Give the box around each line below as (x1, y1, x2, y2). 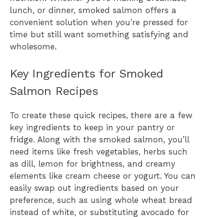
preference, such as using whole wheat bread (10, 195, 192, 205)
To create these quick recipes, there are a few (10, 110, 192, 121)
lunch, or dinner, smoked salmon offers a (10, 5, 176, 15)
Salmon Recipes (10, 84, 98, 98)
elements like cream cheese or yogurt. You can (10, 171, 196, 181)
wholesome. (10, 41, 57, 51)
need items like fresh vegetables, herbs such (10, 147, 187, 157)
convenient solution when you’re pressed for (10, 17, 188, 27)
